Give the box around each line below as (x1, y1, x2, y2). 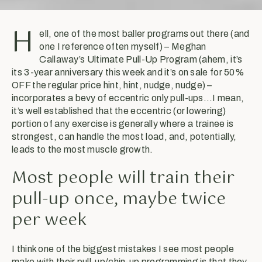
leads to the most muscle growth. (12, 144, 153, 155)
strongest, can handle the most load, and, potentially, (12, 132, 237, 142)
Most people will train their (12, 165, 235, 192)
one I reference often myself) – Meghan (39, 42, 206, 52)
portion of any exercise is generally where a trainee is (12, 119, 234, 129)
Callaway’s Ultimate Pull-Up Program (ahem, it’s (39, 54, 243, 65)
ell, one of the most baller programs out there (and (39, 29, 250, 39)
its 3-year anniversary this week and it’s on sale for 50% (12, 67, 245, 78)
